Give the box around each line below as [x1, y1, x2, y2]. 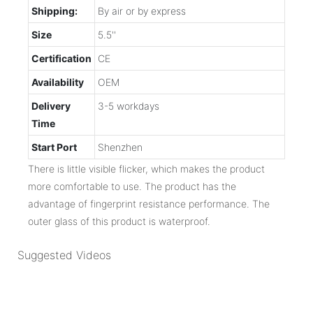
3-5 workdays [98, 99, 159, 112]
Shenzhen [98, 140, 143, 153]
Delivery [31, 99, 71, 112]
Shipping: [31, 4, 78, 17]
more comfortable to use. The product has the [28, 180, 236, 192]
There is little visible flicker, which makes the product [28, 162, 265, 175]
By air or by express [98, 4, 186, 17]
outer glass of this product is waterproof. [28, 214, 210, 227]
